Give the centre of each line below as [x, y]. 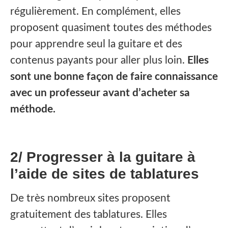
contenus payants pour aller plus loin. [99, 61]
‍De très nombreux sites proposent [90, 198]
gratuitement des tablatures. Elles [89, 214]
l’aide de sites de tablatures [105, 174]
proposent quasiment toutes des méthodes [111, 28]
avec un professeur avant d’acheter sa [100, 93]
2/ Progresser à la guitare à [103, 157]
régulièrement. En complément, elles [95, 12]
